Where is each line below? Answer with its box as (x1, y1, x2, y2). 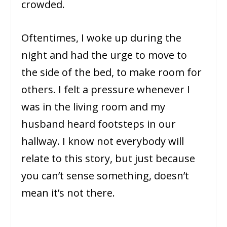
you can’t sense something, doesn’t (21, 168, 190, 182)
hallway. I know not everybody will (21, 134, 184, 148)
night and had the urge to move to (21, 48, 187, 62)
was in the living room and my (21, 99, 166, 113)
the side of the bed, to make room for (21, 65, 202, 79)
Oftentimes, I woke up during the (21, 30, 182, 45)
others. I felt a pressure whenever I (21, 82, 191, 96)
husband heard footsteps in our (21, 117, 176, 131)
